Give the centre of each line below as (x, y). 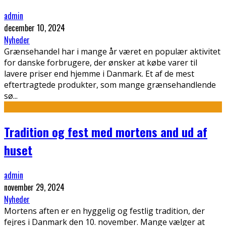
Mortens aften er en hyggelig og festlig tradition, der (104, 211)
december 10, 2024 (35, 27)
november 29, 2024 (34, 187)
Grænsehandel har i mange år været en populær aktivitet (112, 51)
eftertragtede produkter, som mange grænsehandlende (110, 84)
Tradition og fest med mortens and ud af (106, 131)
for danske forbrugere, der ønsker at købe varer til (101, 62)
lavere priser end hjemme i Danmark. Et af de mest (99, 73)
